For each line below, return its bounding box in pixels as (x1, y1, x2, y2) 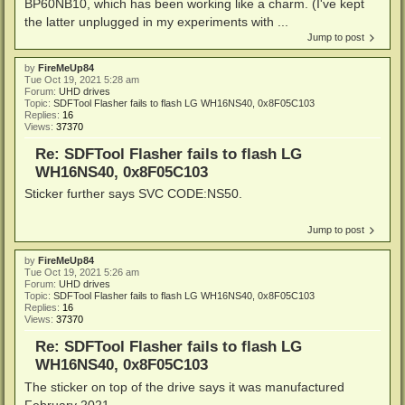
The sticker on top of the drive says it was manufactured (24, 380, 344, 395)
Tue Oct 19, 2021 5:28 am (24, 73, 139, 85)
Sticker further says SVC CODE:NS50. (24, 186, 242, 202)
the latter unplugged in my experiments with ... (24, 14, 288, 29)
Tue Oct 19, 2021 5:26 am (24, 267, 139, 278)
